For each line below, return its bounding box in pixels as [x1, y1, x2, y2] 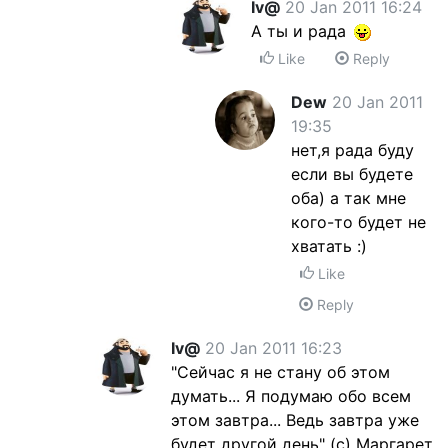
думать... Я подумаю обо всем [171, 386, 411, 406]
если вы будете [291, 164, 413, 184]
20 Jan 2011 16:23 [205, 338, 342, 358]
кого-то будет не [291, 212, 426, 232]
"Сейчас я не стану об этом [171, 362, 390, 382]
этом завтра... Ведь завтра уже [171, 410, 419, 430]
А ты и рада [251, 21, 351, 41]
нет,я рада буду [291, 140, 414, 160]
